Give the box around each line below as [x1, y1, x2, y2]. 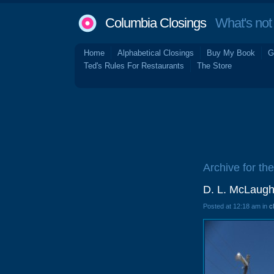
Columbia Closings [105, 15, 206, 31]
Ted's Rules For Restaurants [84, 61, 184, 70]
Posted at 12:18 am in [203, 202, 269, 210]
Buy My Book [207, 48, 255, 57]
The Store [197, 61, 232, 70]
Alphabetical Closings [117, 48, 194, 57]
